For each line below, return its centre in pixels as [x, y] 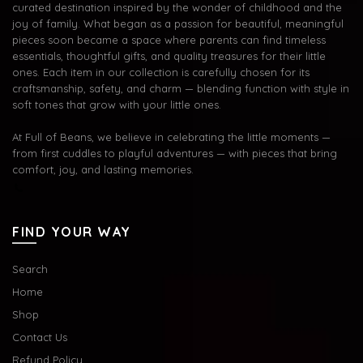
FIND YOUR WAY [72, 232]
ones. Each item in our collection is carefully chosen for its [161, 73]
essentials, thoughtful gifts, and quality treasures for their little [169, 56]
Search [30, 269]
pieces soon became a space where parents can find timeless [169, 40]
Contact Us [40, 337]
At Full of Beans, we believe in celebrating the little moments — [171, 137]
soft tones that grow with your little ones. [117, 105]
